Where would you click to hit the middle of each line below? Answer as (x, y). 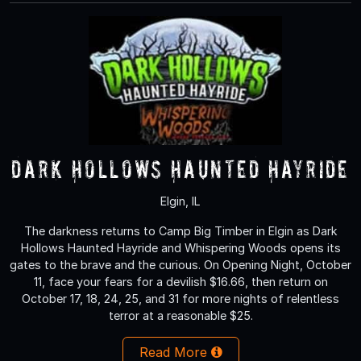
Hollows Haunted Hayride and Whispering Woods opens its (180, 247)
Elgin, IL (180, 201)
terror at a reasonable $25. (180, 315)
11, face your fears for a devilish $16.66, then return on (180, 281)
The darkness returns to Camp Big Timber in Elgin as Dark (180, 230)
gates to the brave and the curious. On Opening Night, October (180, 264)
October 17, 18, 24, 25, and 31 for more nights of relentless (180, 298)
